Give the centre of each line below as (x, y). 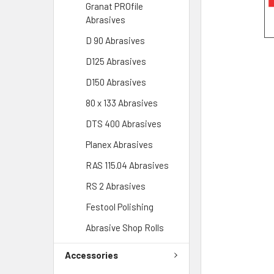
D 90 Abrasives (115, 40)
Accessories (91, 255)
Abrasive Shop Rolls (125, 227)
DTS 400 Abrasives (124, 123)
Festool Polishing (120, 206)
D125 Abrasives (116, 61)
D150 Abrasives (116, 82)
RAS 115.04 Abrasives (127, 165)
